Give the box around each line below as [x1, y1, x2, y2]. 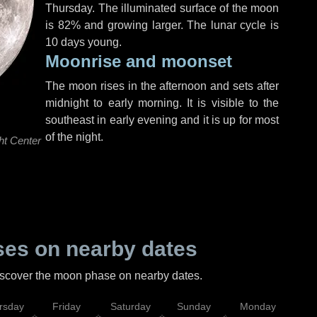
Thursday [45, 2, 92, 14]
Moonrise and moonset [45, 52, 232, 71]
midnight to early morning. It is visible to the [45, 97, 279, 109]
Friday [52, 301, 81, 312]
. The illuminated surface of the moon [92, 2, 279, 14]
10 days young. [45, 36, 122, 48]
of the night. [45, 131, 103, 143]
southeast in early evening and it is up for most [45, 114, 279, 126]
